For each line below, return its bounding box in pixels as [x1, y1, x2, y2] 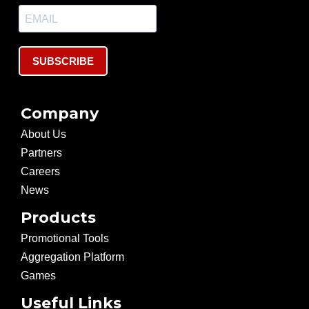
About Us [21, 128, 66, 141]
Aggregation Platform [21, 251, 124, 263]
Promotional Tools [21, 232, 109, 245]
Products [21, 208, 96, 228]
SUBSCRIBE [32, 55, 94, 68]
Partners [21, 147, 62, 159]
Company [21, 104, 99, 123]
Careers [21, 166, 60, 178]
